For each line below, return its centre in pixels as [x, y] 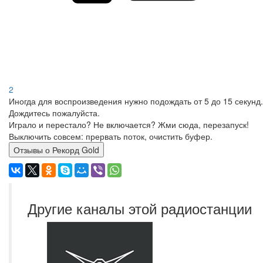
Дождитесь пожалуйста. [54, 113]
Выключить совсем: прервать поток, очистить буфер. [111, 136]
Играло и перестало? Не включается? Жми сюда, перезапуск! [129, 124]
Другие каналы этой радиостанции [140, 208]
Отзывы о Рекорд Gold [76, 150]
